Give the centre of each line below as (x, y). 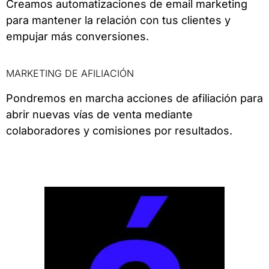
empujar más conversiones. (77, 36)
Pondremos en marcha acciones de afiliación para (134, 98)
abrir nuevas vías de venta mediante (99, 114)
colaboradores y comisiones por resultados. (119, 130)
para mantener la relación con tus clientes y (118, 20)
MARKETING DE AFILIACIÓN (70, 73)
